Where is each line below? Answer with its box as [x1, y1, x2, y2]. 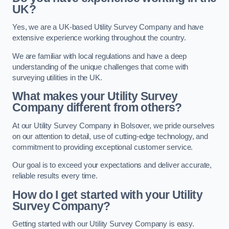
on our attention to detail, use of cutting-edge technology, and [12, 132, 208, 141]
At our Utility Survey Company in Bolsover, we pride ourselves [12, 121, 215, 130]
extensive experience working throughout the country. [12, 34, 186, 42]
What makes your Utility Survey [12, 89, 178, 103]
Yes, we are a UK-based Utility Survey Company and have [12, 23, 204, 32]
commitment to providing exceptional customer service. [12, 143, 193, 151]
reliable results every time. [12, 172, 98, 180]
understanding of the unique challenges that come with [12, 62, 189, 71]
